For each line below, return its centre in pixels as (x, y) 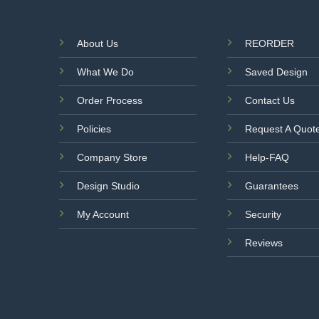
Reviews (264, 243)
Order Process (109, 101)
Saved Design (277, 72)
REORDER (270, 44)
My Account (103, 215)
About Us (97, 44)
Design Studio (108, 186)
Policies (94, 129)
